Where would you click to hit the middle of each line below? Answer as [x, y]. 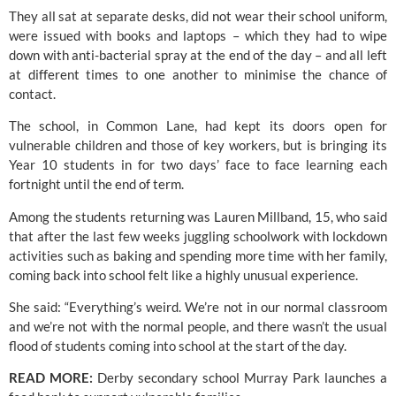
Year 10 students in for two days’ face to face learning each [198, 165]
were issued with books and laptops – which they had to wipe [198, 35]
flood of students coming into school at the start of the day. [178, 345]
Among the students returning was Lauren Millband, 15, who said [198, 216]
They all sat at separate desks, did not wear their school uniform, [198, 15]
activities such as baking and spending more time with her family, [198, 255]
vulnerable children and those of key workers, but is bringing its [198, 145]
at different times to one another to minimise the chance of [198, 74]
